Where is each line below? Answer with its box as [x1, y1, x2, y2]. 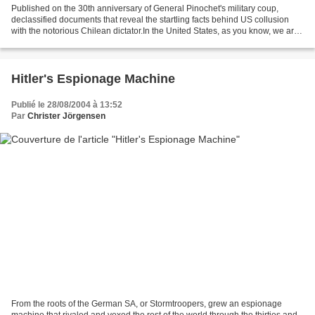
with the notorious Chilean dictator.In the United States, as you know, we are [11, 25, 299, 36]
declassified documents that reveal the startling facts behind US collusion [11, 14, 289, 25]
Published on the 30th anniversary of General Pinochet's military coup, [11, 3, 278, 13]
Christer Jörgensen [27, 110, 105, 121]
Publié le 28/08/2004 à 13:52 [11, 99, 122, 110]
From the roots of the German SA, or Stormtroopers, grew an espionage [11, 299, 282, 309]
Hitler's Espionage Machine [11, 71, 175, 86]
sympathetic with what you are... [11, 37, 132, 47]
